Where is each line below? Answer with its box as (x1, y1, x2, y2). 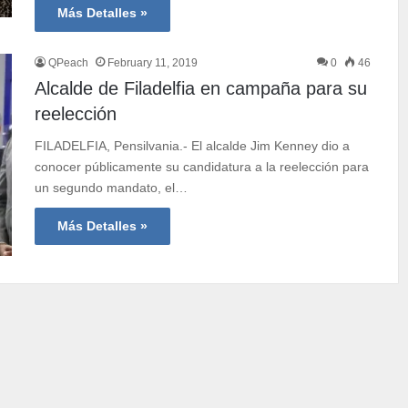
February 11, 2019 (107, 56, 199, 69)
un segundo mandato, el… (35, 179, 189, 195)
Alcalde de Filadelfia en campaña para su (35, 77, 368, 98)
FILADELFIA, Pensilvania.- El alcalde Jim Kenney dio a (35, 138, 351, 153)
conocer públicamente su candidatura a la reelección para (35, 158, 370, 174)
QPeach (48, 56, 89, 69)
